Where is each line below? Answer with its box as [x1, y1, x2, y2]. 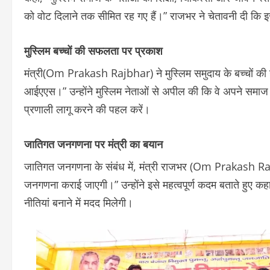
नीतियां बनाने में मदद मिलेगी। [24, 195, 133, 210]
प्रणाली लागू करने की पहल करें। [24, 102, 150, 117]
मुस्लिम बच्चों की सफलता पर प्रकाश [24, 42, 163, 58]
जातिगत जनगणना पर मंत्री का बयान [24, 136, 163, 152]
